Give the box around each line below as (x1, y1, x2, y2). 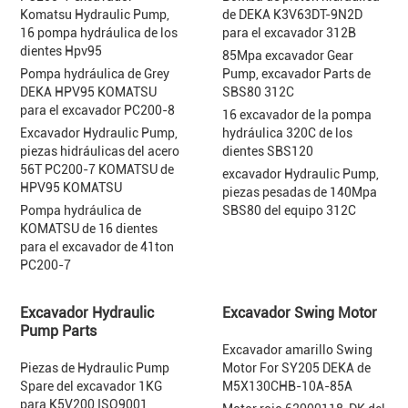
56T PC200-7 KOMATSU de (20, 162, 175, 177)
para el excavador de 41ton (20, 240, 175, 254)
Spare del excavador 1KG (20, 379, 163, 393)
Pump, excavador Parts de (222, 66, 372, 81)
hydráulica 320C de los (222, 126, 353, 140)
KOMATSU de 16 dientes (20, 221, 158, 236)
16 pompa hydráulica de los (20, 25, 178, 40)
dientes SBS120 (222, 144, 314, 158)
